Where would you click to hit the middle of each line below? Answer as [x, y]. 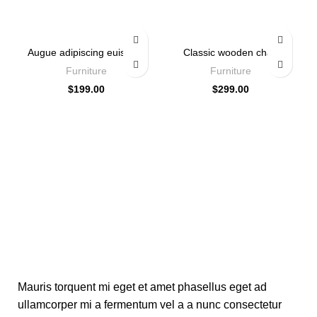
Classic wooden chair [231, 53]
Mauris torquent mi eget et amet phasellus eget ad [142, 287]
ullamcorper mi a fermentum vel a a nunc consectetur [150, 304]
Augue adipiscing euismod [86, 53]
